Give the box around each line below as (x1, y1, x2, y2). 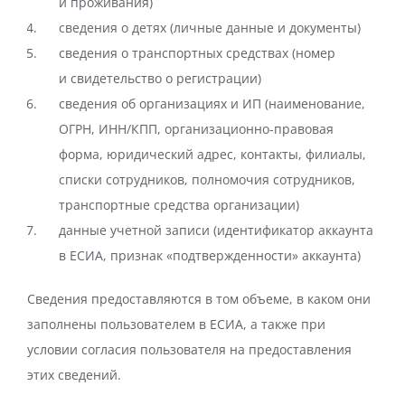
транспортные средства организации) (59, 196, 299, 213)
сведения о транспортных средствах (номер (59, 44, 335, 61)
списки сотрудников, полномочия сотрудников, (59, 171, 355, 188)
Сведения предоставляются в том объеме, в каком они (27, 290, 371, 307)
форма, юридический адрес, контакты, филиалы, (59, 146, 366, 163)
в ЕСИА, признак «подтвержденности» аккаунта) (59, 247, 361, 264)
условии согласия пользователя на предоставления (27, 341, 352, 358)
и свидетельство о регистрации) (59, 70, 261, 87)
